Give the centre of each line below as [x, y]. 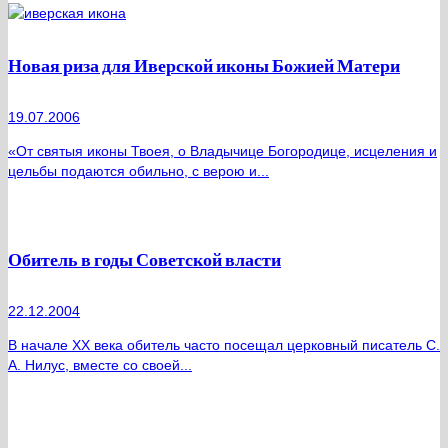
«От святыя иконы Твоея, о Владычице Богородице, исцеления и [222, 151]
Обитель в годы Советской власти [144, 259]
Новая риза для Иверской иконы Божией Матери [204, 64]
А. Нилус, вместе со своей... [100, 365]
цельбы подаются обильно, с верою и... [138, 171]
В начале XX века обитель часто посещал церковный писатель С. [224, 345]
